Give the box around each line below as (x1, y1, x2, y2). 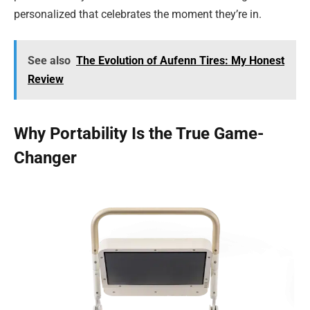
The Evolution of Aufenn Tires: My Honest (75, 54, 284, 68)
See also (27, 54, 71, 68)
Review (27, 73, 64, 86)
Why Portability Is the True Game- (14, 124, 264, 144)
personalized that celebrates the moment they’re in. (14, 7, 262, 21)
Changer (14, 148, 77, 168)
